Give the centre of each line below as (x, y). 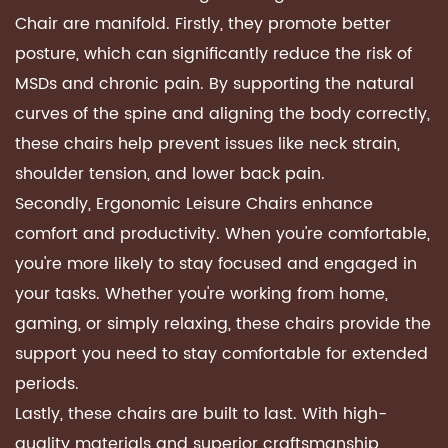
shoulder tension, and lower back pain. (170, 174)
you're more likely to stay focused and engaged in (216, 264)
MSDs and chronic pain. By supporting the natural (214, 84)
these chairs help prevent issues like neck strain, (207, 144)
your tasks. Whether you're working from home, (201, 294)
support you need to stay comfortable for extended (221, 354)
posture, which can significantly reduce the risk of (213, 54)
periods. (47, 384)
